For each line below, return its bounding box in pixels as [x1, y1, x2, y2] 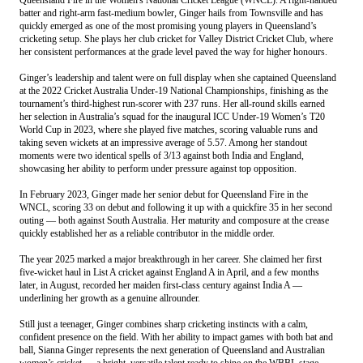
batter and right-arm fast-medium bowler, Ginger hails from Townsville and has [19, 6, 323, 19]
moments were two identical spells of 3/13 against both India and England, [19, 149, 304, 161]
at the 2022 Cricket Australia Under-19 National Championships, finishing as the [19, 84, 328, 96]
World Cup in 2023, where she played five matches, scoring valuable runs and [19, 123, 318, 135]
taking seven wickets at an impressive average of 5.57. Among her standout [19, 136, 307, 148]
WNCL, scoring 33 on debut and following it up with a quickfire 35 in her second [19, 201, 332, 213]
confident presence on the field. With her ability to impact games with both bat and [19, 331, 333, 343]
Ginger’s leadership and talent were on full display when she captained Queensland [19, 71, 336, 83]
